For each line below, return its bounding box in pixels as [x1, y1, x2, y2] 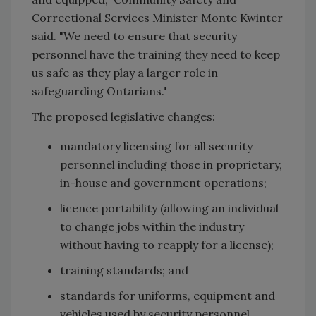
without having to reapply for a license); [60, 237, 274, 252]
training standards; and [60, 262, 188, 277]
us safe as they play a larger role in [32, 65, 218, 80]
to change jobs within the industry [60, 219, 244, 233]
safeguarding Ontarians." [32, 83, 167, 98]
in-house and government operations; [60, 175, 267, 190]
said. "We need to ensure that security [32, 28, 237, 43]
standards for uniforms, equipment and [60, 288, 275, 303]
